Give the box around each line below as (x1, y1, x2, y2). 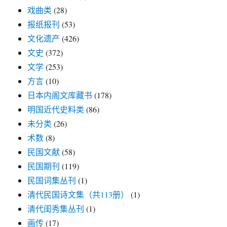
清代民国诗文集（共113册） (27, 189, 129, 200)
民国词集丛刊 (27, 175, 77, 185)
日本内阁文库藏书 (27, 90, 93, 100)
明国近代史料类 (27, 104, 85, 115)
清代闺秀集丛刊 (27, 203, 85, 214)
